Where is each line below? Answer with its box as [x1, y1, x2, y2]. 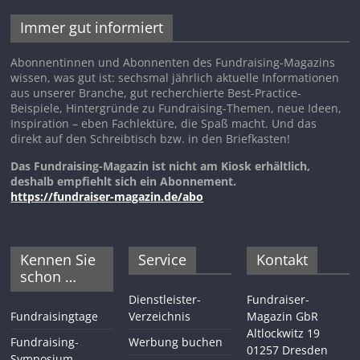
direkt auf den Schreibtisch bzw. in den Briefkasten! [10, 130, 291, 146]
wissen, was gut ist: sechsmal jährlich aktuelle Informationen [10, 69, 340, 85]
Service [138, 249, 187, 269]
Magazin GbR [246, 308, 318, 324]
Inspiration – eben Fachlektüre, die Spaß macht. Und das [10, 115, 317, 131]
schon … [20, 266, 77, 286]
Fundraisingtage [10, 308, 99, 324]
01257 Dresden [246, 342, 328, 358]
